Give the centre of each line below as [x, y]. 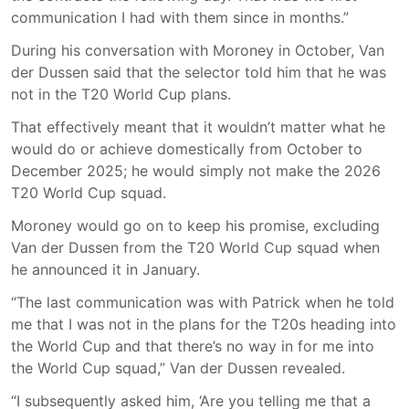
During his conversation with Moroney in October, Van [198, 50]
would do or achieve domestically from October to [187, 149]
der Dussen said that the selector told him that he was [199, 72]
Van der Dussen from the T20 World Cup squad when [195, 247]
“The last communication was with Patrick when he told [203, 302]
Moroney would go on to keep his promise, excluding [195, 225]
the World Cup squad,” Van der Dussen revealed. [178, 368]
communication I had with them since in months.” [180, 17]
